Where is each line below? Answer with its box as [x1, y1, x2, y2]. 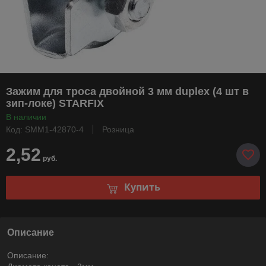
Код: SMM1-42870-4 [6, 124, 84, 134]
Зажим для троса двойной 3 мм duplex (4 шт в [6, 85, 249, 97]
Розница [102, 124, 134, 134]
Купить [123, 180, 160, 194]
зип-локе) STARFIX [6, 97, 104, 109]
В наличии [6, 112, 46, 122]
